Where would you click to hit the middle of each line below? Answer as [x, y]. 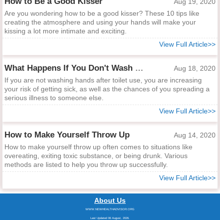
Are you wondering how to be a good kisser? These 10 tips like [102, 13]
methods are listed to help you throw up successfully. [86, 165]
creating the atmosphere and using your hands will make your [100, 22]
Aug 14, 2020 [195, 135]
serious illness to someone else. [54, 98]
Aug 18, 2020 [195, 68]
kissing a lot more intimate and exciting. [66, 31]
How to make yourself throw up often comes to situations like [98, 147]
